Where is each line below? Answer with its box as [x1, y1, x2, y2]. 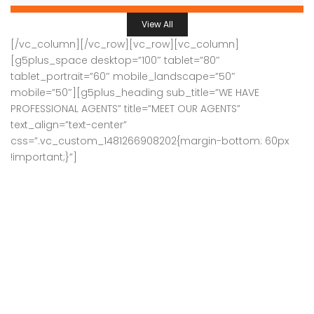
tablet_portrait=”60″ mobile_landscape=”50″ [11, 69, 235, 83]
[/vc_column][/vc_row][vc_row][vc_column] [11, 36, 239, 51]
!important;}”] [11, 149, 77, 164]
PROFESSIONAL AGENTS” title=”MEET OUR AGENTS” [11, 101, 240, 116]
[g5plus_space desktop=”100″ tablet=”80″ [11, 53, 220, 67]
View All [141, 18, 173, 30]
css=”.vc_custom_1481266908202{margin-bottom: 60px [11, 133, 289, 148]
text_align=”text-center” [11, 117, 127, 132]
